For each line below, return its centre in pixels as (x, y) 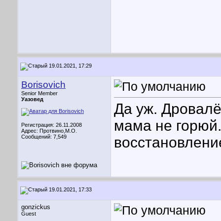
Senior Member (39, 93)
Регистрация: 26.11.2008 (52, 125)
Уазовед (32, 99)
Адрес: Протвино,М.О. (49, 131)
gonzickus (36, 207)
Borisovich (43, 85)
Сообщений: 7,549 (44, 137)
